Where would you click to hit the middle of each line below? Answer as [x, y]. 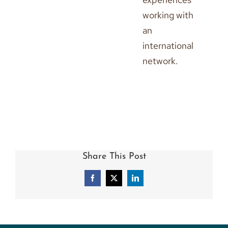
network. [160, 61]
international [168, 46]
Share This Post [114, 156]
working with [168, 15]
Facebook [106, 181]
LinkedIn [148, 181]
